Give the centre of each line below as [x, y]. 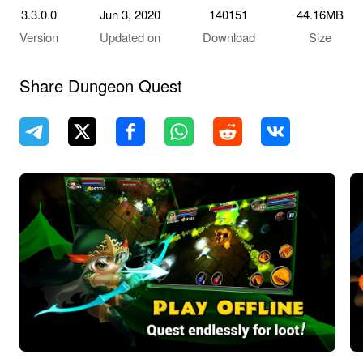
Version [38, 37]
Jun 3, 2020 [130, 15]
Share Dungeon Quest [100, 85]
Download [228, 37]
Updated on [130, 37]
